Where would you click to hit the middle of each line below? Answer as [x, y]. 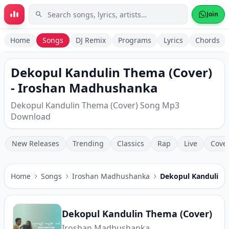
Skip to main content [52, 14]
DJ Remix [91, 40]
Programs [135, 40]
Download [31, 117]
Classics [131, 143]
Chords [208, 40]
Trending [88, 143]
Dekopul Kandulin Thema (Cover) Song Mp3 [95, 105]
